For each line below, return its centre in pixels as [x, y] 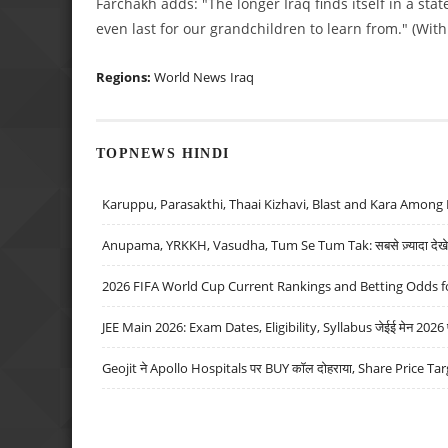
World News [190, 76]
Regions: [125, 76]
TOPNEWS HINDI [163, 152]
